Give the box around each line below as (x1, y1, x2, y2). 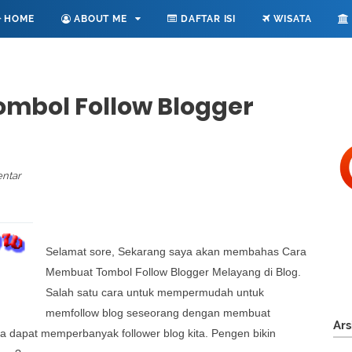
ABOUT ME (71, 13, 127, 24)
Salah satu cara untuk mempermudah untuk (46, 285, 264, 299)
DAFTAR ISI (178, 13, 236, 24)
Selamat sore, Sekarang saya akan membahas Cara (46, 244, 306, 258)
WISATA (269, 13, 312, 24)
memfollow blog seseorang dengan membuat (46, 306, 270, 319)
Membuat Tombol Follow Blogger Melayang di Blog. (46, 265, 301, 278)
